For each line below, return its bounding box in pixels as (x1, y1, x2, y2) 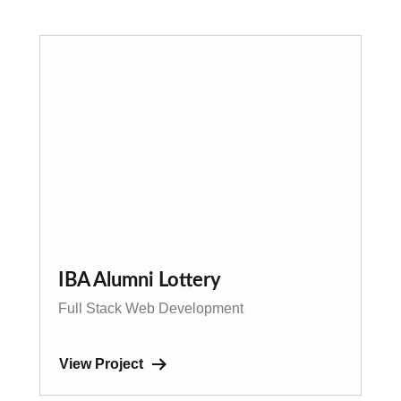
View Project (59, 355, 143, 371)
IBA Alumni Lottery (58, 269, 221, 290)
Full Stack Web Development (58, 300, 243, 316)
